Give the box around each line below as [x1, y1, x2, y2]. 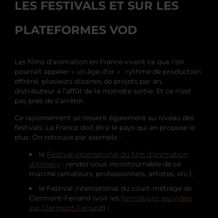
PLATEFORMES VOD [15, 22, 137, 37]
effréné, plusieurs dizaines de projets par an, [15, 76, 163, 86]
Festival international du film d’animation [47, 149, 188, 159]
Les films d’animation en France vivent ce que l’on [15, 57, 184, 66]
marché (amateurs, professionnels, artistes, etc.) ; [29, 169, 195, 178]
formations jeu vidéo [121, 193, 192, 202]
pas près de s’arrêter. [15, 96, 85, 105]
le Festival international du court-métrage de [39, 183, 192, 193]
